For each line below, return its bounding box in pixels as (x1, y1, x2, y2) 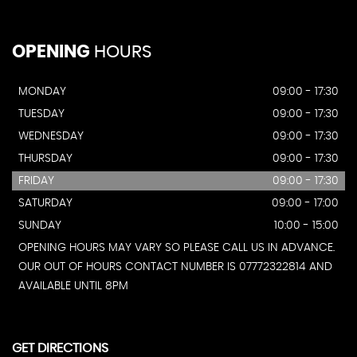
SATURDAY (18, 198, 73, 210)
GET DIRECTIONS (12, 342, 108, 355)
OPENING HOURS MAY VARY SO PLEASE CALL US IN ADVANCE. (18, 242, 335, 254)
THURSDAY (18, 153, 73, 165)
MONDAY (18, 86, 66, 98)
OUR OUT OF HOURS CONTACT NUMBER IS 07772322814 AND (18, 261, 332, 273)
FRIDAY (18, 175, 54, 187)
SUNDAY (18, 220, 61, 232)
